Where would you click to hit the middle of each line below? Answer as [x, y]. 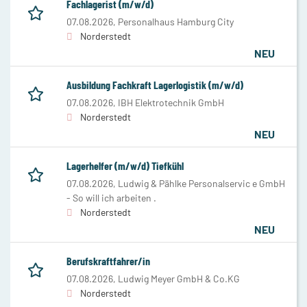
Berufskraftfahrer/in [108, 260]
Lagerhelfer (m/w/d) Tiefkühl [125, 165]
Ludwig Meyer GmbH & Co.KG [179, 278]
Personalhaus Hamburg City [176, 21]
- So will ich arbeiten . [111, 197]
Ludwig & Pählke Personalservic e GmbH [201, 183]
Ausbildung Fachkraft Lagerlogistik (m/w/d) [155, 84]
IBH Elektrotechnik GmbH [171, 102]
